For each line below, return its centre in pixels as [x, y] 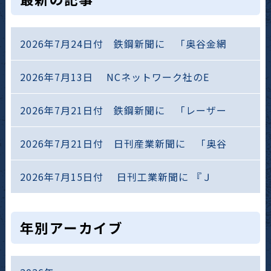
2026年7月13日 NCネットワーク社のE [114, 77]
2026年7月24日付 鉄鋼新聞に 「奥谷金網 [123, 43]
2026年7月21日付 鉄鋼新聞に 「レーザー [123, 110]
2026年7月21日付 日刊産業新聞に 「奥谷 [123, 143]
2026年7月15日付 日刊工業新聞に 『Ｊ [116, 176]
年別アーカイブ [71, 227]
